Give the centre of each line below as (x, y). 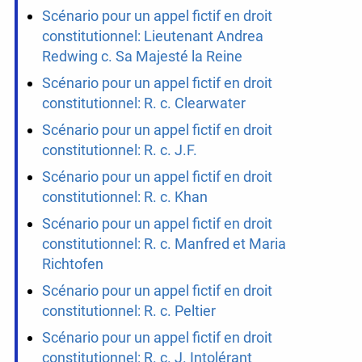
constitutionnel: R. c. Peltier (128, 311)
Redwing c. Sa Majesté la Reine (142, 57)
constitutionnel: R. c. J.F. (119, 150)
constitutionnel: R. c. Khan (124, 197)
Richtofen (72, 264)
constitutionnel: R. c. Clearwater (143, 103)
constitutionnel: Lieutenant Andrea (152, 36)
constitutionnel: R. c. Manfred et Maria (164, 244)
